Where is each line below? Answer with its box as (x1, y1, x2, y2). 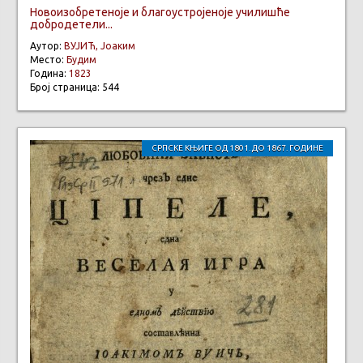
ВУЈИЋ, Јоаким (64, 40, 135, 51)
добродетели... (30, 17, 113, 31)
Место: (30, 53, 66, 65)
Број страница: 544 (30, 81, 119, 92)
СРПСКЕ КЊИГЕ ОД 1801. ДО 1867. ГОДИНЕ (152, 143, 323, 152)
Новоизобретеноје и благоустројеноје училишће (30, 5, 290, 19)
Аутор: (30, 40, 64, 51)
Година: (30, 67, 69, 79)
